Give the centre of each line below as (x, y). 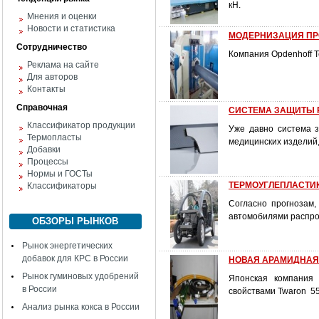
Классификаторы (62, 186)
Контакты (46, 89)
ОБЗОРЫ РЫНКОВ (75, 221)
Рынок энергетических (67, 246)
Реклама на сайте (63, 65)
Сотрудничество (52, 47)
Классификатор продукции (81, 125)
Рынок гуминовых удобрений (80, 276)
